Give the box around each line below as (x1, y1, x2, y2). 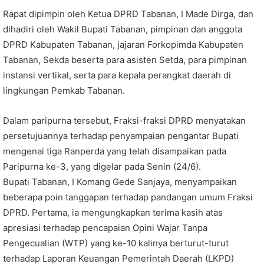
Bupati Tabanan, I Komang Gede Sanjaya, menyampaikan (3, 176, 237, 187)
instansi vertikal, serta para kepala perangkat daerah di (3, 70, 231, 81)
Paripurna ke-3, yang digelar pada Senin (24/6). (3, 161, 201, 172)
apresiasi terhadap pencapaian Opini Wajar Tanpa (3, 222, 207, 233)
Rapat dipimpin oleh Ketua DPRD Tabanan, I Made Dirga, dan (3, 8, 253, 19)
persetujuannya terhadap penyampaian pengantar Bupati (3, 130, 239, 141)
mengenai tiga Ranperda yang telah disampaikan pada (3, 146, 226, 157)
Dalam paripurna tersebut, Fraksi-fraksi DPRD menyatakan (3, 115, 246, 126)
